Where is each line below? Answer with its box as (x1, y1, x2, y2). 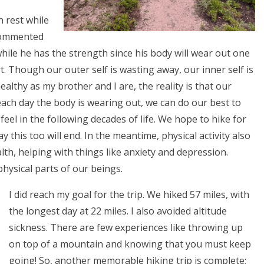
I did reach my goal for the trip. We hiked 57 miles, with (9, 188, 249, 201)
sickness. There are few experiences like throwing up (9, 221, 243, 234)
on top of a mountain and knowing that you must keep (9, 237, 251, 250)
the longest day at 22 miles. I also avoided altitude (9, 204, 227, 217)
